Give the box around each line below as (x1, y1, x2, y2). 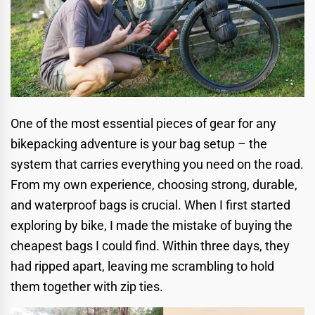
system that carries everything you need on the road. (11, 156, 304, 172)
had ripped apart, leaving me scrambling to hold (11, 258, 274, 274)
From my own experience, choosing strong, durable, (11, 176, 297, 192)
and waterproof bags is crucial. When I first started (11, 197, 290, 212)
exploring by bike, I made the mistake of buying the (11, 217, 292, 233)
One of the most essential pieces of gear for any (11, 115, 276, 131)
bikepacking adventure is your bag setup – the (11, 136, 267, 151)
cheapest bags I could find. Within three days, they (11, 238, 290, 253)
